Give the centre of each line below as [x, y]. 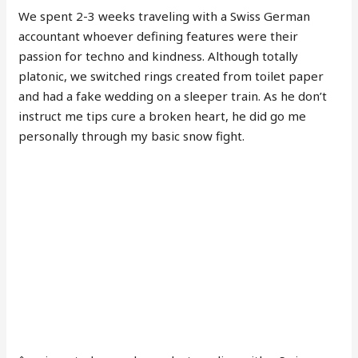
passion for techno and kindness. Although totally [159, 56]
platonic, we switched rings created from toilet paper [171, 76]
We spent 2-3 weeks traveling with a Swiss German [165, 16]
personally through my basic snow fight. [132, 135]
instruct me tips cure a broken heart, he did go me [163, 115]
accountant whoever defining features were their [159, 36]
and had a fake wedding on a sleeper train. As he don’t [173, 95]
